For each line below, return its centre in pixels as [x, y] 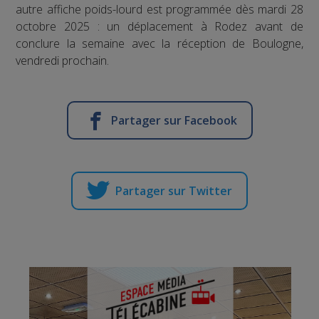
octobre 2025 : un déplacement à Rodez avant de [159, 26]
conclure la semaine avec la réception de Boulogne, [159, 43]
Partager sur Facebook [174, 120]
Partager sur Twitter [174, 190]
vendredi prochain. [63, 60]
